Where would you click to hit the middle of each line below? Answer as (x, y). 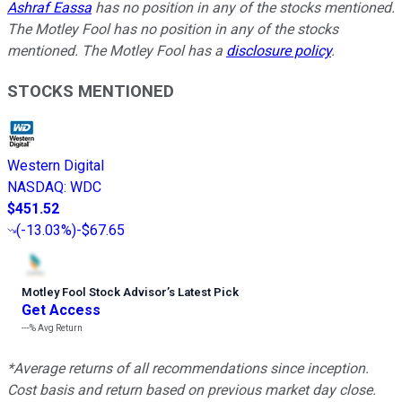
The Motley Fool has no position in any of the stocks (173, 29)
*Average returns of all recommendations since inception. (188, 369)
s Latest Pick (204, 293)
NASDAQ (35, 188)
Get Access (61, 310)
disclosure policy (279, 50)
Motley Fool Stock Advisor (94, 293)
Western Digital (56, 166)
